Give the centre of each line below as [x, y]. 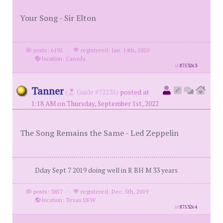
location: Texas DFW [68, 200]
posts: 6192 [47, 50]
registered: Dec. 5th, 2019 [113, 191]
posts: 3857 [47, 191]
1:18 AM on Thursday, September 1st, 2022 [95, 104]
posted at [135, 92]
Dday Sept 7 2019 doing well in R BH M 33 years [106, 170]
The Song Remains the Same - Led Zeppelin [99, 133]
